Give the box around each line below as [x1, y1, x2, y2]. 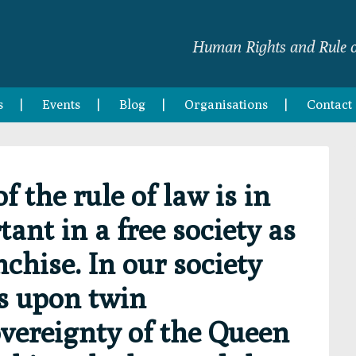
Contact [307, 97, 352, 112]
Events [42, 97, 80, 112]
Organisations [184, 97, 268, 112]
